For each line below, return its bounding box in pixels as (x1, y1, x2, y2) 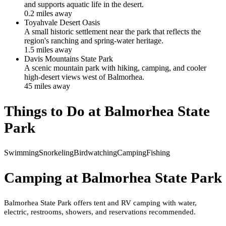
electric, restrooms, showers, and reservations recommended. (4, 207, 196, 216)
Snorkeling (39, 148, 74, 157)
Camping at (4, 169, 82, 186)
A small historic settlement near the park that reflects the (24, 27, 201, 36)
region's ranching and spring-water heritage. (24, 36, 163, 45)
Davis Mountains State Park (24, 54, 113, 63)
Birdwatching (74, 148, 117, 157)
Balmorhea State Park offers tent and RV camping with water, (4, 198, 197, 207)
